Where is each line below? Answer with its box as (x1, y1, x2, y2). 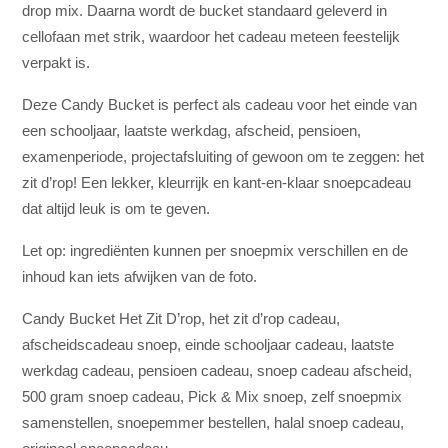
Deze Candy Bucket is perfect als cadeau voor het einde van (22, 82, 418, 100)
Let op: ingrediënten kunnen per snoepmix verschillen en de (22, 228, 409, 246)
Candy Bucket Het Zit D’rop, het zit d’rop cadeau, (22, 296, 341, 314)
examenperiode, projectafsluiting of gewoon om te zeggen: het (22, 134, 425, 152)
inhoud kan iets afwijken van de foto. (22, 254, 258, 272)
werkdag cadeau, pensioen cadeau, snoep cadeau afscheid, (22, 348, 413, 366)
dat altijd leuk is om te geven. (22, 186, 211, 204)
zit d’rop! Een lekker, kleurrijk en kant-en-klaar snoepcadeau (22, 160, 412, 178)
